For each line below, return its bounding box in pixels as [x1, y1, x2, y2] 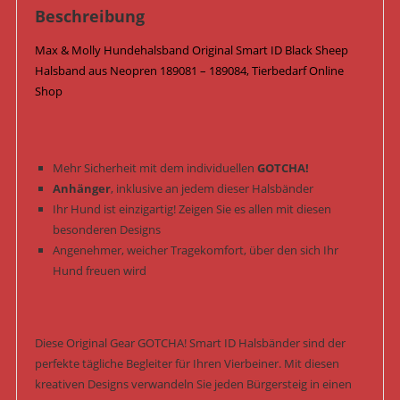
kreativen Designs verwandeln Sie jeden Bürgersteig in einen [34, 376, 352, 393]
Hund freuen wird [52, 262, 146, 279]
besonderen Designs [52, 221, 161, 238]
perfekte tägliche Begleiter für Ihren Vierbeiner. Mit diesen [34, 355, 339, 372]
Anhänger [52, 180, 111, 197]
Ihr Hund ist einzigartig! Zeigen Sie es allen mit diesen [52, 201, 331, 218]
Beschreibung [34, 5, 145, 28]
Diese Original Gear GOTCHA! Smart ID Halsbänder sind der [34, 335, 346, 352]
